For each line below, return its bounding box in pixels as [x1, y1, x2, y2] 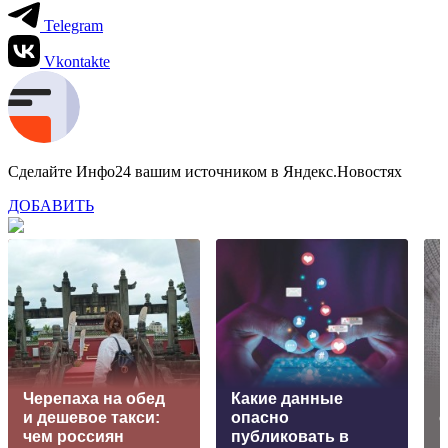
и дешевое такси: [23, 408, 160, 426]
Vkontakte [44, 52, 110, 70]
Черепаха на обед [23, 389, 165, 407]
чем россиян [23, 427, 124, 445]
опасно [231, 408, 289, 426]
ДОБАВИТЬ [8, 196, 94, 214]
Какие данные [231, 389, 343, 407]
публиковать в [231, 427, 349, 445]
